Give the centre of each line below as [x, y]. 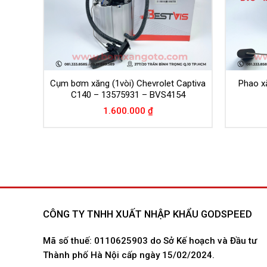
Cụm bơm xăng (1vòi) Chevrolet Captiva [128, 83]
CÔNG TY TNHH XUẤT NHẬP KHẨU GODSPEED [148, 214]
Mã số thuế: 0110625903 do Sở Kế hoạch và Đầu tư [150, 241]
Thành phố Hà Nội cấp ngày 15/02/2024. [129, 255]
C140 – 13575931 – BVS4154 [128, 94]
